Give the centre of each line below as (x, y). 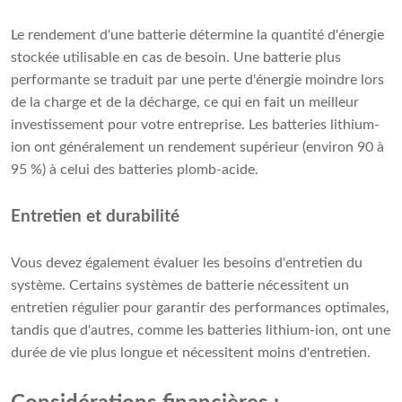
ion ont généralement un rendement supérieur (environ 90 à (197, 148)
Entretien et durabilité (95, 217)
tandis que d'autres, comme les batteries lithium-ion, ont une (201, 331)
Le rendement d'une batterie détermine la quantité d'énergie (197, 35)
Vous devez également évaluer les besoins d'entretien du (187, 263)
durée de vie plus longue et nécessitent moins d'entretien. (191, 353)
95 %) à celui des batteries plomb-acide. (135, 170)
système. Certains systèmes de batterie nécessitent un (180, 286)
